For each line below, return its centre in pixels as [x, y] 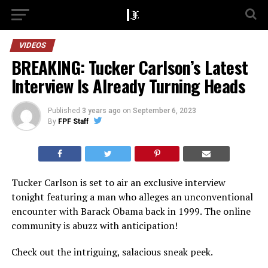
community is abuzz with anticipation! [94, 226]
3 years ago [101, 111]
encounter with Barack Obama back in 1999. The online [131, 211]
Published [64, 111]
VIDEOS [32, 45]
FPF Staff [73, 121]
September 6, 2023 [164, 111]
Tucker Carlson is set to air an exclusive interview [118, 182]
